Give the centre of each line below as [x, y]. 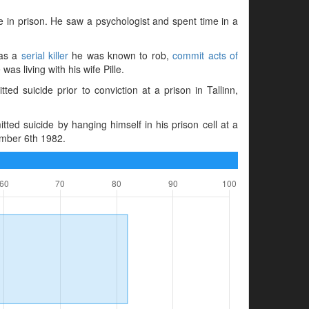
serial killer [44, 55]
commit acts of [206, 55]
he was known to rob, [120, 55]
